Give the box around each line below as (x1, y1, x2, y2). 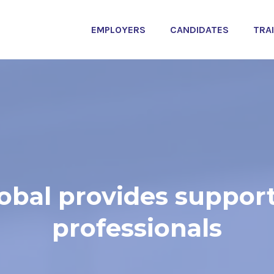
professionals (52, 213, 222, 243)
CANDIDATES (170, 23, 229, 35)
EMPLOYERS (91, 23, 146, 35)
